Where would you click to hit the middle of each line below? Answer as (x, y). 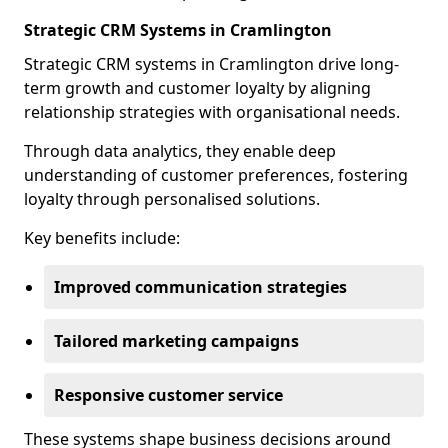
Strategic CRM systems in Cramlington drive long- (211, 64)
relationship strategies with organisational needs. (212, 112)
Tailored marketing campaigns (176, 341)
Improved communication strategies (200, 287)
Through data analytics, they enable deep (180, 151)
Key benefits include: (102, 238)
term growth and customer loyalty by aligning (197, 88)
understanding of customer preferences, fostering (216, 175)
